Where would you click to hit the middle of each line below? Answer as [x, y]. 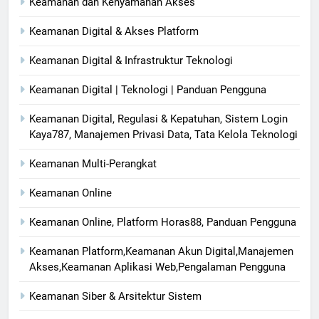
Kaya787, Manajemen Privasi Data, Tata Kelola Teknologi [163, 134]
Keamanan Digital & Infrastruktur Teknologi [131, 60]
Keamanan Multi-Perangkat [93, 163]
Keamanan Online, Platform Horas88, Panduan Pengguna [163, 222]
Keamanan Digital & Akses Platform [114, 31]
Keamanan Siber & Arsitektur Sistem [115, 296]
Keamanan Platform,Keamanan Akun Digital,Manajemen [161, 251]
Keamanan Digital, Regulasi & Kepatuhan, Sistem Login [158, 119]
